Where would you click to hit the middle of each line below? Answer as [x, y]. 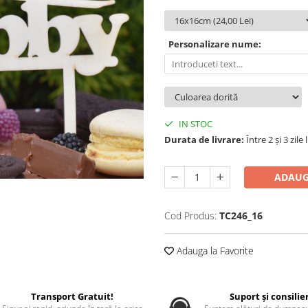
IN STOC [195, 124]
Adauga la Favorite [214, 251]
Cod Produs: [190, 216]
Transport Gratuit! [73, 296]
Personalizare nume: [215, 44]
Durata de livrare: [204, 140]
